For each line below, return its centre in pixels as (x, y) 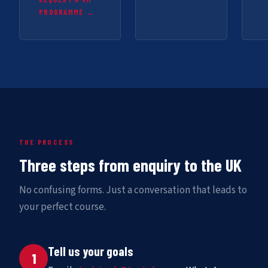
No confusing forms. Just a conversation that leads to (133, 191)
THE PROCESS (47, 142)
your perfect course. (63, 207)
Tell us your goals (91, 251)
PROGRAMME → (67, 12)
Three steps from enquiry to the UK (130, 165)
